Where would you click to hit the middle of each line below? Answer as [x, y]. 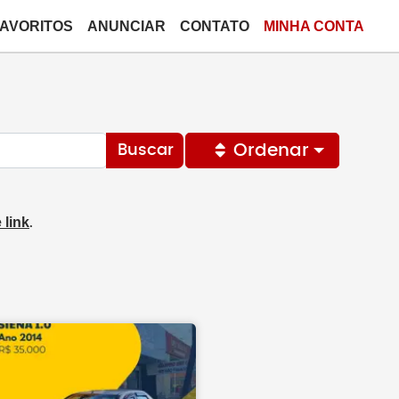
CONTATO [215, 26]
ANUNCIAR [126, 26]
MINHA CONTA [314, 26]
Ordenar [271, 151]
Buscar [145, 151]
